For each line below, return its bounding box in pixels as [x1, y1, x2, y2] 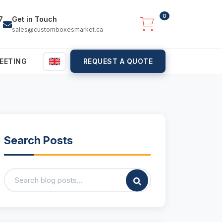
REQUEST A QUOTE [83, 57, 153, 66]
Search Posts [4, 134, 73, 147]
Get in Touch [12, 15, 57, 24]
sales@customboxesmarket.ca [12, 26, 103, 34]
